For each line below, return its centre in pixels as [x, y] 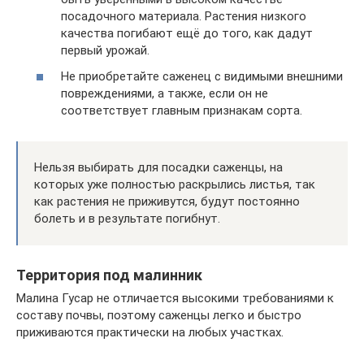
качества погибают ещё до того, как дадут [187, 33]
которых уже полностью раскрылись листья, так [175, 184]
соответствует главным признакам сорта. [182, 110]
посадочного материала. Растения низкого [184, 16]
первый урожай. [105, 50]
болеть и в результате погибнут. [127, 218]
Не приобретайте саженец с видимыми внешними [202, 76]
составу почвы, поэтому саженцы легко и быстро [159, 315]
